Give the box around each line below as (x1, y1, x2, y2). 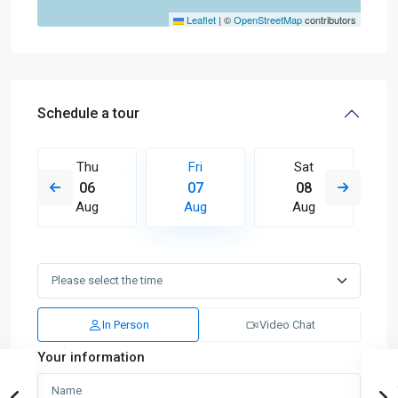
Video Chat (259, 318, 315, 332)
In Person (101, 318, 149, 332)
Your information (37, 349, 145, 366)
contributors (302, 12, 356, 28)
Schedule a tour (37, 105, 139, 123)
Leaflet (184, 12, 216, 28)
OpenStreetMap (234, 12, 302, 28)
